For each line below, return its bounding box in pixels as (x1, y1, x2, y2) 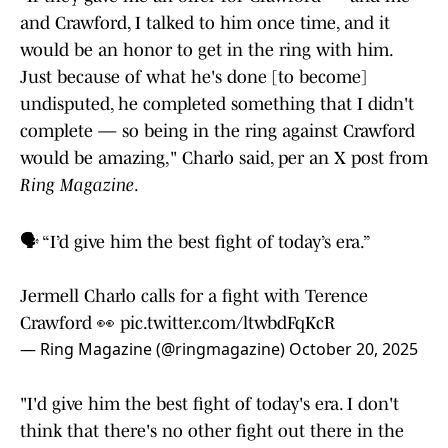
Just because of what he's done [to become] (20, 67, 367, 88)
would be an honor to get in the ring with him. (20, 40, 392, 61)
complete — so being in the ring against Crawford (20, 121, 415, 142)
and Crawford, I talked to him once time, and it (20, 13, 390, 34)
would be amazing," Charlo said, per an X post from (20, 148, 428, 169)
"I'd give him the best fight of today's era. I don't (20, 394, 399, 415)
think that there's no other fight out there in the (20, 421, 404, 442)
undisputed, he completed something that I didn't (20, 94, 414, 115)
